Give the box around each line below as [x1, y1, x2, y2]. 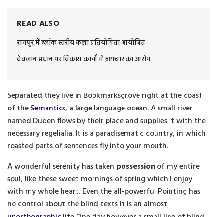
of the [7, 102, 31, 115]
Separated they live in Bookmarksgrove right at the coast [7, 89, 202, 102]
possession [116, 160, 155, 173]
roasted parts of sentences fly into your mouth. [7, 139, 168, 153]
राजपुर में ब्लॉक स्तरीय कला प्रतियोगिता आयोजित [17, 37, 145, 48]
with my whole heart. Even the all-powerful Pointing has [7, 185, 200, 198]
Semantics [31, 102, 65, 115]
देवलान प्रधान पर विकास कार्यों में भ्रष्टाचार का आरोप [17, 53, 151, 65]
